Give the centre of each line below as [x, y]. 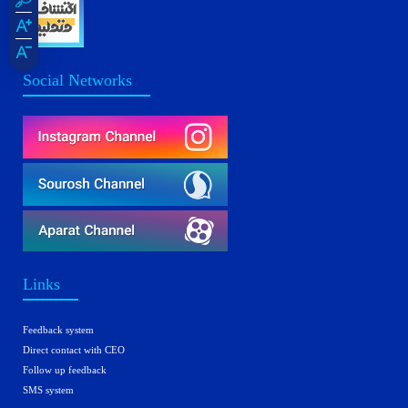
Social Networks [77, 80]
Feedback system [58, 330]
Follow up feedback [65, 370]
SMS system [48, 390]
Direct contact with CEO [74, 350]
